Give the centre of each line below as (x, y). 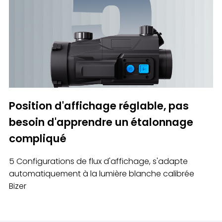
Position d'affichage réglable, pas (99, 106)
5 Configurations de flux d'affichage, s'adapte (98, 162)
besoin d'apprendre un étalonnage (101, 122)
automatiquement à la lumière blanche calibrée (101, 174)
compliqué (37, 139)
